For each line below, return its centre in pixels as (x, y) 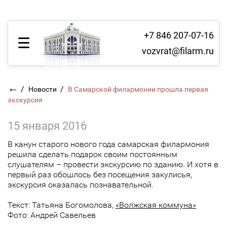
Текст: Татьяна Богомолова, (62, 205)
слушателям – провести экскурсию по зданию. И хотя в (113, 164)
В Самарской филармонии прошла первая (138, 89)
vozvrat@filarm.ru (178, 51)
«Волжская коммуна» (156, 205)
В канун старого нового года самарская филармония (108, 144)
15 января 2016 (47, 126)
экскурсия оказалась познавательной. (81, 185)
